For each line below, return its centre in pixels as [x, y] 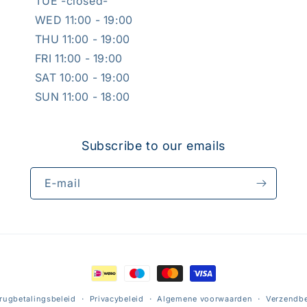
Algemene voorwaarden [205, 299]
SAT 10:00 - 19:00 [82, 77]
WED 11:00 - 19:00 [84, 20]
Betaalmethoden [135, 274]
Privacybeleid [116, 299]
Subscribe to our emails [153, 146]
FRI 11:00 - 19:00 [78, 58]
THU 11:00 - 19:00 [82, 39]
